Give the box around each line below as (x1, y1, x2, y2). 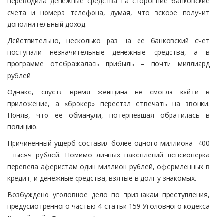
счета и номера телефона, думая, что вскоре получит (7, 8, 210, 17)
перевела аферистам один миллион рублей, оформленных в (7, 162, 210, 171)
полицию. (7, 122, 38, 132)
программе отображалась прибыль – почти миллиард (7, 59, 210, 69)
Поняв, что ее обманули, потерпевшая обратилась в (7, 110, 210, 120)
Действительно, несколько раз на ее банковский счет (7, 36, 210, 46)
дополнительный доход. (7, 19, 87, 29)
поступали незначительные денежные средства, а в (7, 47, 210, 57)
